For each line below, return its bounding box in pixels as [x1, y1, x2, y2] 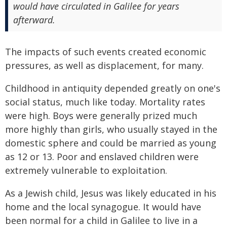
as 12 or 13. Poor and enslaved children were [5, 150, 199, 163]
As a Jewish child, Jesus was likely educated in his [5, 186, 216, 199]
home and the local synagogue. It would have [5, 200, 201, 213]
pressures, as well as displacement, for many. [5, 59, 204, 71]
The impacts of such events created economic [5, 45, 206, 58]
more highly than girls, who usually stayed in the [5, 123, 217, 135]
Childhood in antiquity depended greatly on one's [5, 82, 220, 94]
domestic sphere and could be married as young [5, 136, 216, 149]
